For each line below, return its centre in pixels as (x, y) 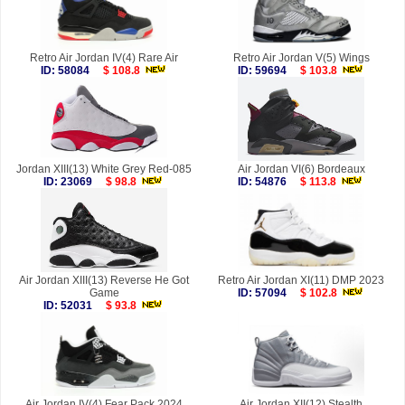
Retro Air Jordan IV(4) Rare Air (104, 58)
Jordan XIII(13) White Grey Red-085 (104, 170)
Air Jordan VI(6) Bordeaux (301, 170)
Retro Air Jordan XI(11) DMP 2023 (301, 281)
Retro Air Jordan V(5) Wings (301, 58)
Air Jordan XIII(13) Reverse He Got (104, 281)
